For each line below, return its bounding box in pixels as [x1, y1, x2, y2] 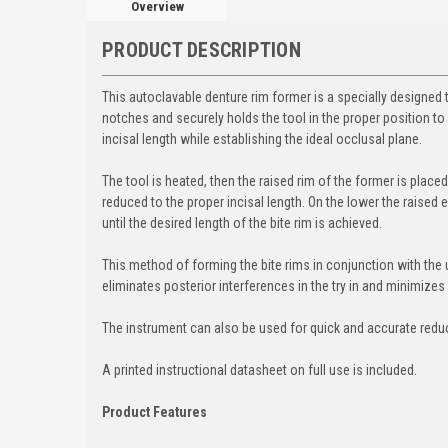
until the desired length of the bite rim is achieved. [102, 214, 382, 231]
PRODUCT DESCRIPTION [102, 37, 301, 62]
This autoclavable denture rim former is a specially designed [102, 88, 445, 105]
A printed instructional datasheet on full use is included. [102, 361, 417, 378]
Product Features [102, 403, 207, 420]
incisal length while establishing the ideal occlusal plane [102, 130, 419, 147]
